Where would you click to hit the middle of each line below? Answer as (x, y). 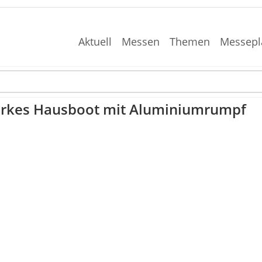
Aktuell (95, 42)
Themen (189, 42)
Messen (141, 42)
